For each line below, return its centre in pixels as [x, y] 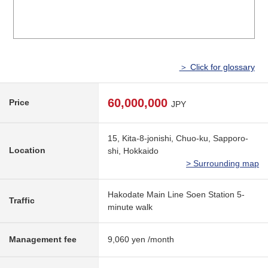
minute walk [130, 207]
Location [27, 150]
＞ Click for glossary [217, 67]
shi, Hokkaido [133, 151]
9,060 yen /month [141, 240]
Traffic [22, 201]
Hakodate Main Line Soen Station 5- [176, 195]
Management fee [43, 240]
